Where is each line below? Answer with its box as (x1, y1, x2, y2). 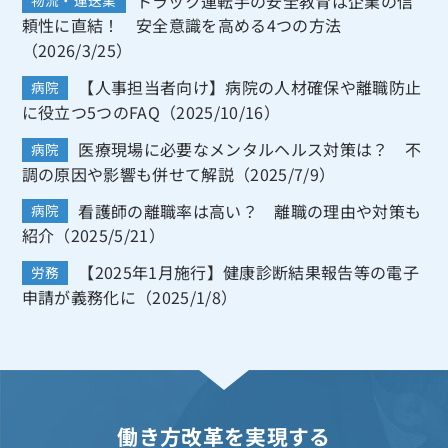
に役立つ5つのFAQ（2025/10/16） (21, 99, 280, 124)
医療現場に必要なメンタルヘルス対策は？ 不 (78, 136, 422, 161)
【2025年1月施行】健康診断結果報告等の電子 (78, 259, 419, 284)
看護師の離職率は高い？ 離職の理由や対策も (78, 198, 422, 223)
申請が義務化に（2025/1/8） (21, 284, 238, 309)
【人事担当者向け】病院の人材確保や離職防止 (78, 74, 422, 99)
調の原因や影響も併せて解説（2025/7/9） (21, 161, 336, 186)
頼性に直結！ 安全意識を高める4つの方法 (21, 13, 342, 38)
